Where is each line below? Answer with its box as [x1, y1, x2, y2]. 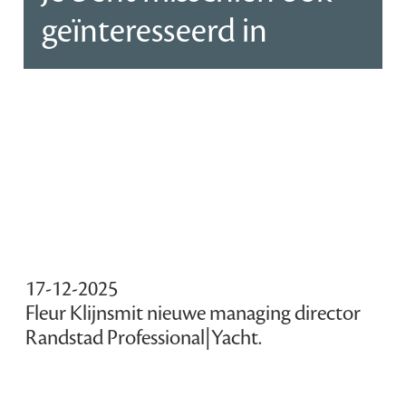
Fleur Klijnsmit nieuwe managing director [25, 300, 362, 328]
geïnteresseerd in [42, 8, 268, 53]
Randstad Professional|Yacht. [25, 324, 263, 353]
